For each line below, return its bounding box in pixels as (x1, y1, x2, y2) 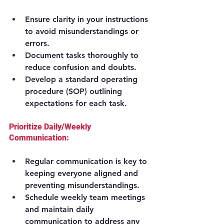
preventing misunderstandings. (25, 180, 139, 190)
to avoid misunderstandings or (25, 26, 141, 36)
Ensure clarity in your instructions (25, 14, 150, 24)
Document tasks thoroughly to (25, 50, 141, 60)
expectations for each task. (25, 98, 127, 108)
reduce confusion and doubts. (25, 62, 136, 72)
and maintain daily (25, 204, 96, 214)
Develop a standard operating (25, 74, 140, 84)
